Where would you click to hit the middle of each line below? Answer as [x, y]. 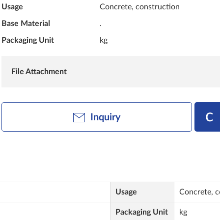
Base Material [26, 24]
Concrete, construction [140, 7]
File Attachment [39, 72]
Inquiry [105, 117]
